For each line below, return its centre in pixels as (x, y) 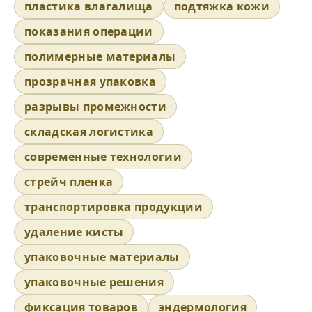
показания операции (89, 32)
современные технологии (103, 157)
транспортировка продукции (114, 207)
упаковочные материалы (102, 257)
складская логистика (89, 132)
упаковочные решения (94, 282)
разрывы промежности (96, 107)
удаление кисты (74, 232)
